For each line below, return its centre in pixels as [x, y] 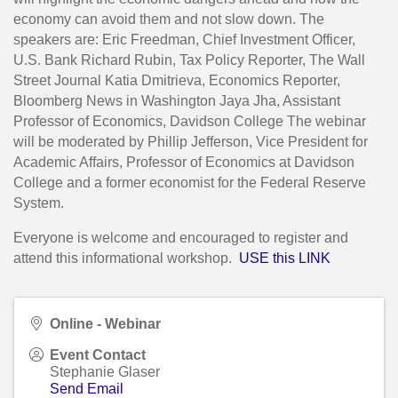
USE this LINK [283, 259]
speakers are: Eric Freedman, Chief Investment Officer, [184, 40]
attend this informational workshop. [124, 259]
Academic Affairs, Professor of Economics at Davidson [184, 163]
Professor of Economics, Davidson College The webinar [190, 122]
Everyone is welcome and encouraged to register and [181, 238]
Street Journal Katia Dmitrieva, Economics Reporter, [177, 81]
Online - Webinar [105, 324]
